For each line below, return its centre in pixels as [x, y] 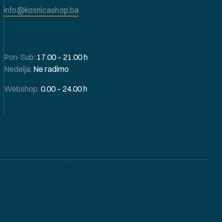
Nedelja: [18, 69]
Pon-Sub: [20, 57]
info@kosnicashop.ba [42, 10]
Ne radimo [51, 69]
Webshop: [23, 88]
